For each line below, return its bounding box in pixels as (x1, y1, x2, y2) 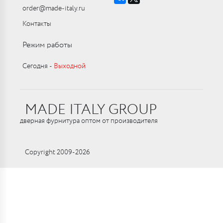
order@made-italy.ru (22, 3, 85, 13)
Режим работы (22, 39, 72, 51)
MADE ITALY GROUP (25, 100, 157, 120)
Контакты (22, 19, 51, 29)
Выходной (54, 61, 86, 71)
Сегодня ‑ (22, 61, 54, 71)
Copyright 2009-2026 (25, 147, 90, 157)
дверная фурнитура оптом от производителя (20, 116, 158, 126)
